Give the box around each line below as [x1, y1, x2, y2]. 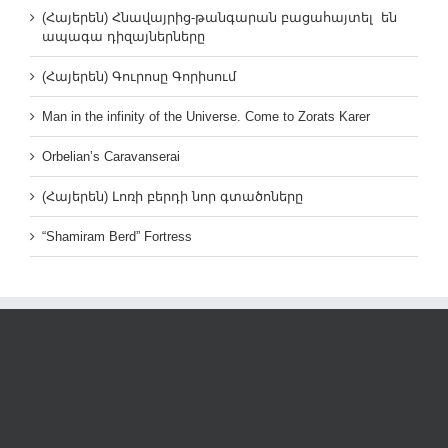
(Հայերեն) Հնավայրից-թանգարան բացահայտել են [42, 10, 397, 26]
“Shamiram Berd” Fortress [42, 229, 192, 245]
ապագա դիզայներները [42, 29, 205, 45]
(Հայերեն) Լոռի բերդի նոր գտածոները [42, 189, 303, 205]
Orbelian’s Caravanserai [42, 149, 180, 165]
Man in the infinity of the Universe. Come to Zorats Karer [42, 109, 370, 125]
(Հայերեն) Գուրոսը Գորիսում [42, 69, 236, 85]
